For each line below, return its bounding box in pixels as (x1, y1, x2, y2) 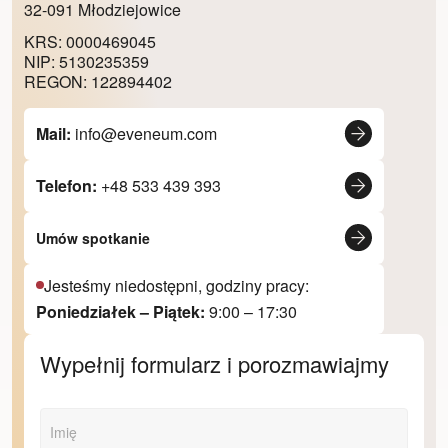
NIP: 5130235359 (24, 49, 149, 73)
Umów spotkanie (36, 227, 150, 248)
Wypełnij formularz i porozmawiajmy (40, 348, 390, 380)
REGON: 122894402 (24, 69, 172, 93)
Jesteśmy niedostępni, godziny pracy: (44, 273, 309, 297)
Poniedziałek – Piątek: (36, 299, 209, 323)
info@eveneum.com (75, 121, 217, 145)
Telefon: (36, 173, 101, 197)
